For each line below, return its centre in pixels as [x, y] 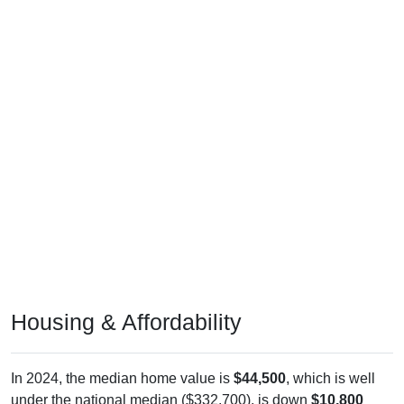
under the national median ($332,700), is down [161, 386]
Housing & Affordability [126, 308]
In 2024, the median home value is [122, 364]
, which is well [331, 364]
